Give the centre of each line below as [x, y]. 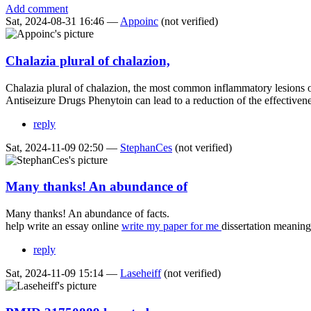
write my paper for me [171, 226]
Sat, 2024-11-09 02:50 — [63, 147]
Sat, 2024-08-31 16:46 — [63, 22]
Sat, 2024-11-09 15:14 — [63, 274]
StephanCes [146, 147]
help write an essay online [64, 226]
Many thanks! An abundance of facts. [87, 214]
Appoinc [139, 22]
